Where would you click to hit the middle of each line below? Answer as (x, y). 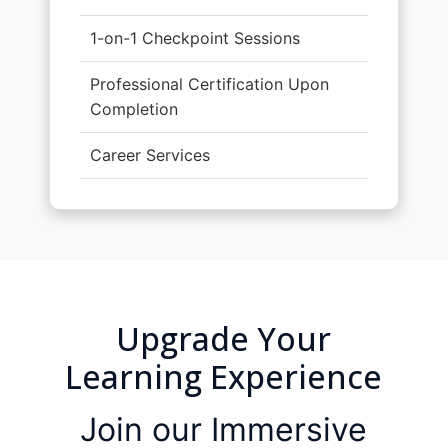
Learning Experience (224, 376)
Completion (133, 108)
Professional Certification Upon (209, 83)
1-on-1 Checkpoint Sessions (194, 37)
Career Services (149, 154)
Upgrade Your (224, 338)
